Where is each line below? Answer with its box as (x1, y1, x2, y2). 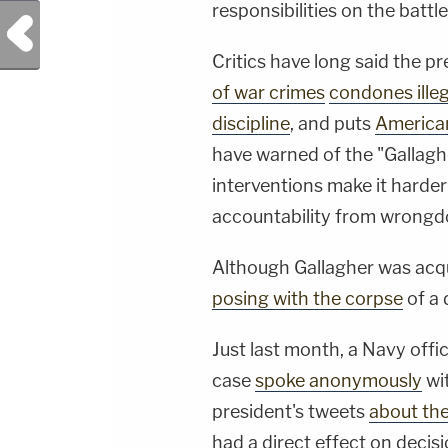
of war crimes (212, 82, 325, 104)
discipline (212, 113, 290, 135)
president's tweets (212, 401, 369, 423)
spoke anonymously (255, 370, 422, 392)
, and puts (290, 113, 375, 135)
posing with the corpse (212, 288, 403, 310)
